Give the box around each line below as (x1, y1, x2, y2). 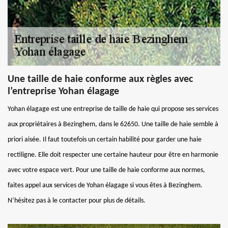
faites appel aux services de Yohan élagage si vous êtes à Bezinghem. (8, 181, 203, 189)
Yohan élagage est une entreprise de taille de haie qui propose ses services (8, 105, 218, 113)
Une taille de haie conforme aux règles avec (8, 74, 193, 84)
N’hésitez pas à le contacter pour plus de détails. (8, 196, 146, 205)
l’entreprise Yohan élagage (8, 86, 119, 97)
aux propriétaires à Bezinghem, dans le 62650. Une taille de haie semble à (8, 120, 218, 128)
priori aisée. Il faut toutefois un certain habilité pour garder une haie (8, 135, 202, 144)
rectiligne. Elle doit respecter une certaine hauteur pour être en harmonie (8, 151, 218, 159)
